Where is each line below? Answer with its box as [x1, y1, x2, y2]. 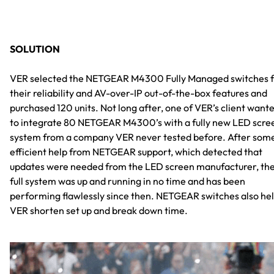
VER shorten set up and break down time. [10, 204, 188, 217]
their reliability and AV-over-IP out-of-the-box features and [10, 87, 267, 100]
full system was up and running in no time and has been [10, 175, 245, 188]
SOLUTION [10, 43, 60, 56]
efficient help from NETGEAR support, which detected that [10, 146, 262, 158]
